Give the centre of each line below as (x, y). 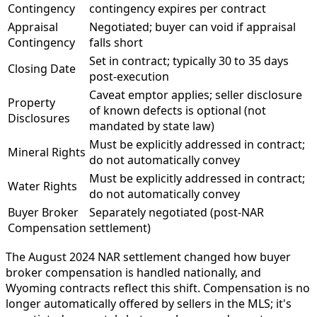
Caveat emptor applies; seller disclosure (196, 95)
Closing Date (42, 69)
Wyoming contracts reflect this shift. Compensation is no (158, 288)
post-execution (129, 77)
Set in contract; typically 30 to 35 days (189, 61)
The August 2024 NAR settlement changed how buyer (148, 257)
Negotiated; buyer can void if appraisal (192, 27)
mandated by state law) (152, 126)
